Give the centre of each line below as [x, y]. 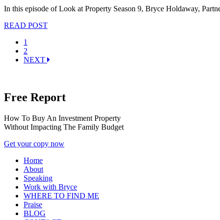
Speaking [38, 178]
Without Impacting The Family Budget [64, 127]
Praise [33, 205]
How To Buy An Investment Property [62, 118]
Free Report [35, 97]
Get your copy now [34, 144]
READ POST [26, 26]
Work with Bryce [50, 187]
